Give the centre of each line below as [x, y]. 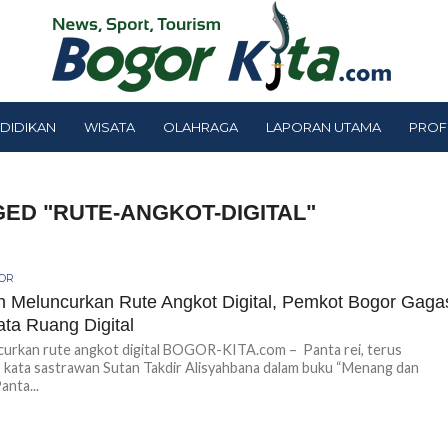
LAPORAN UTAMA [323, 126]
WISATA [109, 126]
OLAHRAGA [200, 126]
